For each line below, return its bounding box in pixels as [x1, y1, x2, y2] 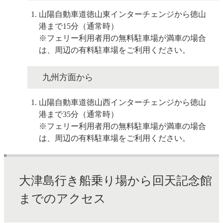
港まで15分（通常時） [39, 21, 118, 30]
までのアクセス [19, 192, 106, 205]
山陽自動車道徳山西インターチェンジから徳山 [39, 98, 206, 107]
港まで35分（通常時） [39, 110, 118, 118]
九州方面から [42, 72, 93, 82]
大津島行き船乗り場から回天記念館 [19, 174, 212, 187]
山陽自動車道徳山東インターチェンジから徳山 [39, 9, 206, 18]
